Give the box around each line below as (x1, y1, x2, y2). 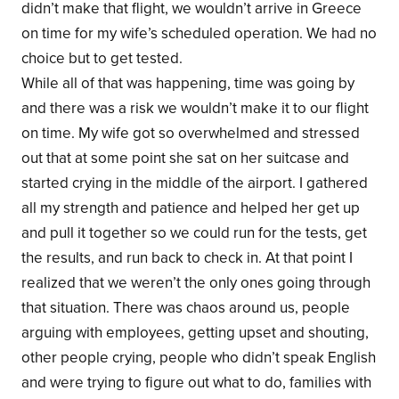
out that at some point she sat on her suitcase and (20, 148, 349, 167)
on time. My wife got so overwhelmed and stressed (20, 123, 360, 142)
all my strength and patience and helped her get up (20, 198, 360, 217)
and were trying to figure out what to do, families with (20, 372, 371, 392)
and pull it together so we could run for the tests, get (20, 223, 367, 242)
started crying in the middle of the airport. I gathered (20, 173, 368, 192)
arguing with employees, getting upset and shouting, (20, 322, 369, 342)
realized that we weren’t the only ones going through (20, 273, 370, 292)
